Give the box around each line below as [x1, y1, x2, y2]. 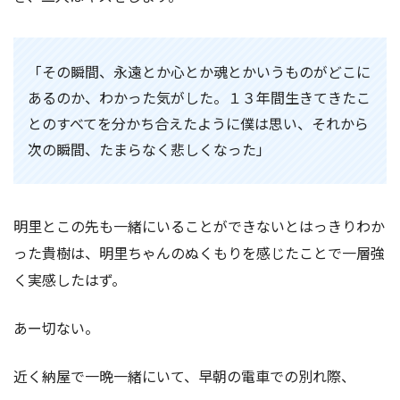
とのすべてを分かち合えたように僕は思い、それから [28, 112, 369, 134]
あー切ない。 [13, 316, 99, 338]
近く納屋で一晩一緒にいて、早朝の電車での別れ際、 [13, 364, 355, 387]
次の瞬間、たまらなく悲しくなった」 [28, 137, 271, 160]
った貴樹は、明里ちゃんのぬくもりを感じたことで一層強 [13, 241, 385, 263]
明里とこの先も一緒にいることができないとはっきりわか [13, 214, 385, 237]
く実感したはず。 [13, 268, 126, 290]
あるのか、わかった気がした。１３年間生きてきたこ [28, 86, 371, 108]
